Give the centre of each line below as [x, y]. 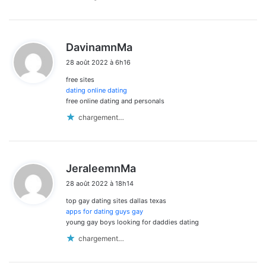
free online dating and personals [115, 101]
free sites [80, 80]
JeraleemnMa [101, 169]
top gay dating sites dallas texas [116, 201]
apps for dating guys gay [104, 212]
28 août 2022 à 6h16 [98, 63]
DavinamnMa [99, 47]
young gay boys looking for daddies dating [132, 222]
